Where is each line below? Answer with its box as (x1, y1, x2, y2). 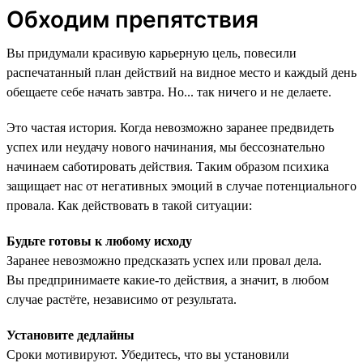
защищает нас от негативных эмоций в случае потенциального (6, 178, 357, 193)
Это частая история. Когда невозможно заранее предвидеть (6, 120, 334, 135)
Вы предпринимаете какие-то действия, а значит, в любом (6, 272, 329, 287)
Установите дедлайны (6, 327, 135, 342)
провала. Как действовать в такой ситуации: (6, 198, 252, 212)
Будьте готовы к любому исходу (6, 233, 192, 248)
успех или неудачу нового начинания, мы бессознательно (6, 139, 325, 154)
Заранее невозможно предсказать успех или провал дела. (6, 253, 322, 267)
